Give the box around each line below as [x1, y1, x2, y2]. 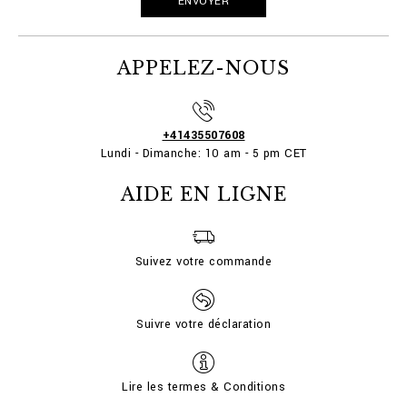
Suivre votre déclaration [136, 316, 271, 333]
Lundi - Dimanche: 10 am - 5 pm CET [100, 145, 307, 162]
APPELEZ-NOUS [117, 57, 290, 79]
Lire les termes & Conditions [122, 379, 285, 395]
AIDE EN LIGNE [120, 184, 287, 205]
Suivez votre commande [134, 253, 273, 270]
